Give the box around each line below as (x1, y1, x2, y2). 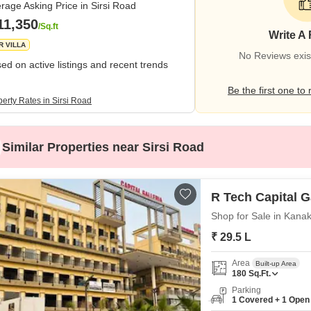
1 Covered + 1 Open (232, 295, 310, 305)
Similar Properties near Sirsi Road (2, 140, 204, 154)
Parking (232, 285, 261, 295)
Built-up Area (255, 259, 296, 267)
